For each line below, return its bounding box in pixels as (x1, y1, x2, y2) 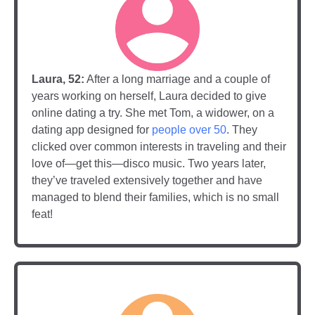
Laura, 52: (32, 72, 84, 85)
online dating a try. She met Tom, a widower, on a (32, 106, 274, 119)
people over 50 (152, 123, 226, 136)
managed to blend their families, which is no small (32, 191, 279, 203)
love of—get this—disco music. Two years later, (32, 157, 266, 169)
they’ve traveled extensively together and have (32, 174, 262, 186)
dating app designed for (32, 123, 152, 136)
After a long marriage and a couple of (84, 72, 270, 85)
